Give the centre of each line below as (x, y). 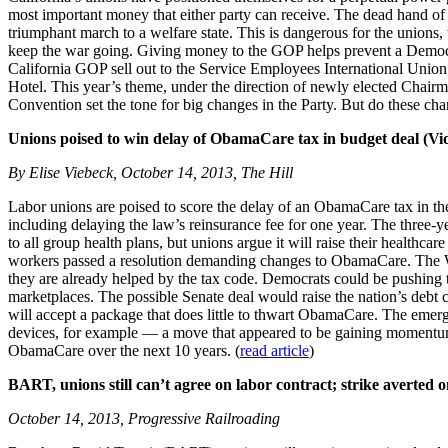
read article (274, 351)
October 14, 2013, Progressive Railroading (144, 419)
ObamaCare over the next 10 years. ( (124, 351)
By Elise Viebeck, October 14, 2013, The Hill (150, 173)
